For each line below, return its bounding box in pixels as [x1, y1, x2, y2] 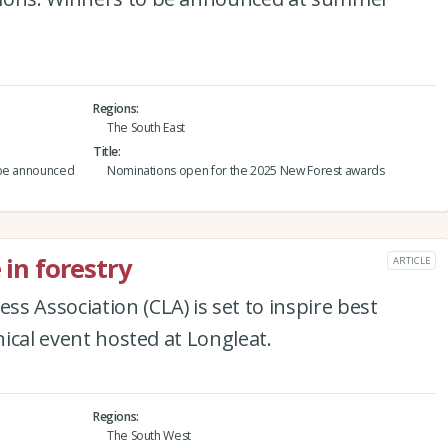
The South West [106, 426, 192, 444]
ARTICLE [393, 253, 430, 267]
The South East [106, 118, 186, 136]
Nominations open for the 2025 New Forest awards [106, 161, 385, 179]
